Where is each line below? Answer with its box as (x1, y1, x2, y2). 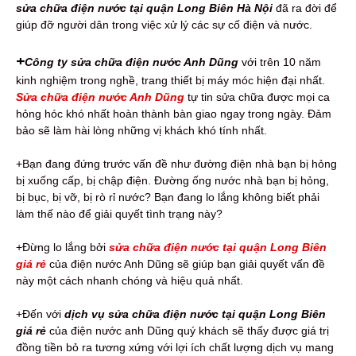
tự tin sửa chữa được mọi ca (184, 90, 330, 103)
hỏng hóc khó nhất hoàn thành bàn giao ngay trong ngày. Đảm (16, 106, 331, 120)
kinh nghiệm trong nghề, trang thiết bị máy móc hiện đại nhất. (16, 73, 325, 87)
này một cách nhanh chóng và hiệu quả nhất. (16, 273, 243, 287)
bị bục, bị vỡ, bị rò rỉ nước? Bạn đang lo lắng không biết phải (16, 190, 319, 203)
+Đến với (16, 307, 64, 320)
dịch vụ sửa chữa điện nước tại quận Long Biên (64, 307, 326, 320)
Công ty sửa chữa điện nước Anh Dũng (25, 55, 238, 68)
